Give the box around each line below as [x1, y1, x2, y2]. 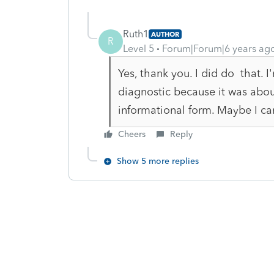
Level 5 [123, 42, 154, 54]
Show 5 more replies [117, 155, 199, 166]
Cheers [118, 128, 146, 139]
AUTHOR [151, 29, 179, 39]
